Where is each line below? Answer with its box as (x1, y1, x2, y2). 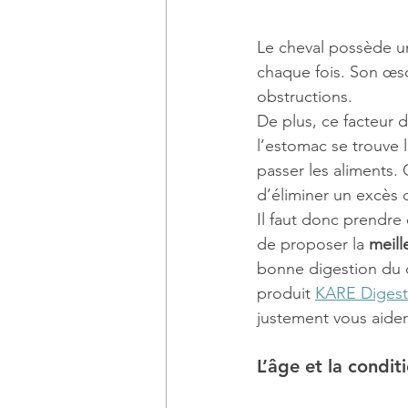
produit (257, 283, 315, 304)
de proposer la (257, 234, 369, 255)
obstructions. (257, 87, 352, 107)
